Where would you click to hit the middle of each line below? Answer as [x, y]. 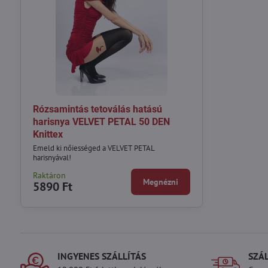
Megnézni [161, 182]
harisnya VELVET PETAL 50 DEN [101, 122]
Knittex [48, 135]
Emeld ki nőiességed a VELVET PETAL [94, 148]
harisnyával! [52, 157]
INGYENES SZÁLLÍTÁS [101, 256]
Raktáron [49, 175]
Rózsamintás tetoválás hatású [97, 109]
